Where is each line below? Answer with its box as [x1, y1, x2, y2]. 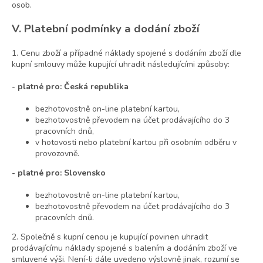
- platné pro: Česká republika [12, 81, 129, 93]
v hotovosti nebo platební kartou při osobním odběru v [35, 137, 237, 149]
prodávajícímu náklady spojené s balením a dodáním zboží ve [12, 242, 237, 254]
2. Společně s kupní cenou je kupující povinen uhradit [12, 231, 208, 243]
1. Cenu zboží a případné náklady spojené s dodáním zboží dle [12, 48, 241, 59]
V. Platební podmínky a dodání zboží [12, 21, 200, 37]
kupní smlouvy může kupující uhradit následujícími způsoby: [12, 59, 230, 70]
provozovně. [35, 148, 79, 160]
